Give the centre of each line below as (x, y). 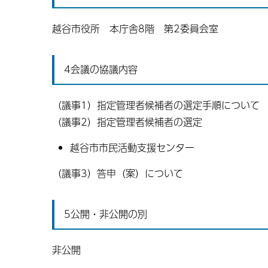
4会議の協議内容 (101, 69)
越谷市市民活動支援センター (132, 147)
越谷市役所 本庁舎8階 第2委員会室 (135, 28)
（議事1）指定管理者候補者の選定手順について (156, 105)
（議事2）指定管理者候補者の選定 (127, 122)
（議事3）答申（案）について (118, 173)
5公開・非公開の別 (106, 214)
